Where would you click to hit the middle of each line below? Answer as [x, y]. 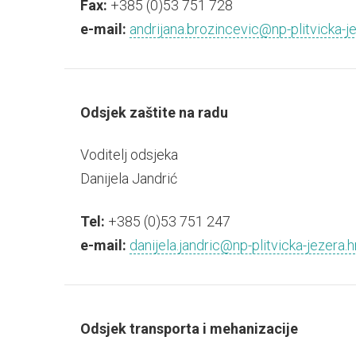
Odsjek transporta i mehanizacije [189, 328]
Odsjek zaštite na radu [154, 112]
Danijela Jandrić [128, 179]
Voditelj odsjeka [129, 155]
